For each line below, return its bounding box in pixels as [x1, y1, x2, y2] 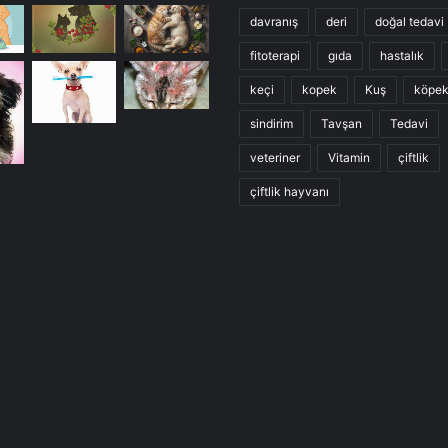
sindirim [250, 116, 293, 132]
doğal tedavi [375, 14, 444, 30]
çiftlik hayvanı [250, 184, 329, 200]
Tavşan [321, 116, 362, 132]
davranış [250, 14, 298, 30]
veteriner [250, 150, 300, 166]
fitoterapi [250, 48, 300, 64]
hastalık [380, 48, 424, 64]
